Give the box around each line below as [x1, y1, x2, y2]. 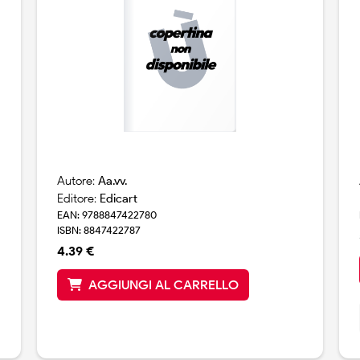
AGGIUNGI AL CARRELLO [88, 277, 239, 293]
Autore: [56, 174, 98, 189]
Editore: [56, 191, 100, 207]
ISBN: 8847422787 [56, 224, 141, 237]
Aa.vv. [97, 174, 127, 189]
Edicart [99, 191, 137, 207]
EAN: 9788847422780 [56, 209, 157, 222]
